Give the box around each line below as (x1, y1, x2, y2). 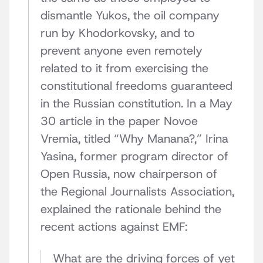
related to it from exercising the (41, 60, 208, 76)
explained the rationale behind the (41, 201, 221, 217)
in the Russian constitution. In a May (41, 96, 232, 112)
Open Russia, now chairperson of (41, 166, 217, 182)
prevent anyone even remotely (41, 43, 203, 59)
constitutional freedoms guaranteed (41, 78, 232, 94)
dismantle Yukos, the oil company (41, 8, 220, 23)
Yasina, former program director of (41, 149, 228, 164)
